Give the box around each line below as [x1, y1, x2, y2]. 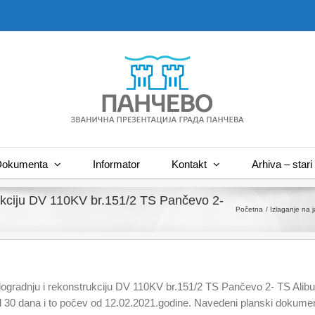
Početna [236, 205, 263, 213]
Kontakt [171, 157, 207, 170]
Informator [92, 157, 140, 170]
